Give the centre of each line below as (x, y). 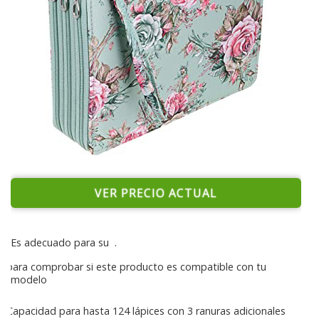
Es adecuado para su (63, 243)
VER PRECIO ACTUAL (156, 193)
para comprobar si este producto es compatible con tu (136, 267)
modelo (29, 280)
